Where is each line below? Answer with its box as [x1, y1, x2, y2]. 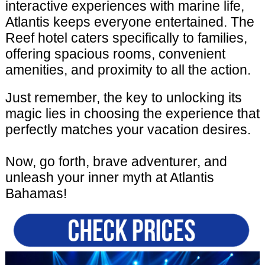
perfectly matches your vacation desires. [5, 122, 251, 138]
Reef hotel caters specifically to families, [5, 30, 247, 46]
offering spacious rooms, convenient [5, 46, 225, 62]
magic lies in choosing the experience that [5, 106, 260, 122]
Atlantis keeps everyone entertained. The [5, 14, 254, 30]
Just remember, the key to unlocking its [5, 90, 242, 106]
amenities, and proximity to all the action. [5, 62, 251, 78]
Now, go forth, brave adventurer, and [5, 154, 227, 170]
